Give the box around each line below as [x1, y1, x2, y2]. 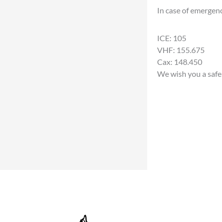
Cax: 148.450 [157, 57, 202, 67]
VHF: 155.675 [157, 45, 205, 55]
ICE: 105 [157, 33, 186, 43]
